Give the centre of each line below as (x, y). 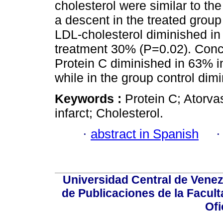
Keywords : (90, 98)
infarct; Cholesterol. (109, 113)
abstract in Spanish (145, 134)
